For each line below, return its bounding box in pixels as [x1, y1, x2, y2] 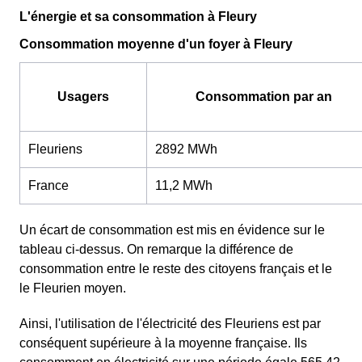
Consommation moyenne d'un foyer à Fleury [19, 36, 293, 51]
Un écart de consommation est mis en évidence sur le [19, 222, 325, 237]
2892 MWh [155, 141, 217, 156]
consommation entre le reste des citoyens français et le [19, 261, 332, 276]
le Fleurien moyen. [19, 280, 126, 295]
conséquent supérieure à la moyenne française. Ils [19, 335, 307, 350]
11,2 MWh [155, 178, 213, 192]
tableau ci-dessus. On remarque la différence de [19, 242, 293, 256]
